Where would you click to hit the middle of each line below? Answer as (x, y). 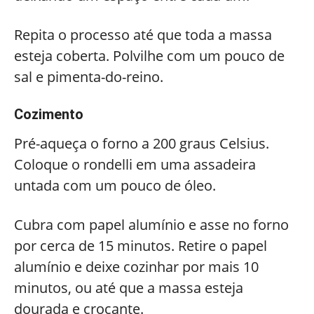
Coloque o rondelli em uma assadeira (135, 164)
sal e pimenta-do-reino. (89, 77)
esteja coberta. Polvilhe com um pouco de (149, 56)
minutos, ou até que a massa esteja (129, 288)
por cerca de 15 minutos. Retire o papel (141, 246)
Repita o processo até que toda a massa (143, 35)
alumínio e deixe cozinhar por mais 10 (136, 267)
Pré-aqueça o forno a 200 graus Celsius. (142, 143)
